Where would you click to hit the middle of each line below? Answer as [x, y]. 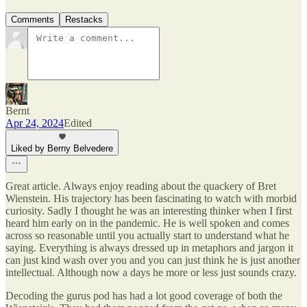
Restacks [84, 20]
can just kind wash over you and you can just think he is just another [153, 260]
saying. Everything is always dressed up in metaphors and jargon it [149, 248]
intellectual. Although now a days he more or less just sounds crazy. [151, 273]
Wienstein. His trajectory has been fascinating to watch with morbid [151, 199]
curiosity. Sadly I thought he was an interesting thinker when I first [149, 211]
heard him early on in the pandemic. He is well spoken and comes [147, 223]
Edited [78, 123]
